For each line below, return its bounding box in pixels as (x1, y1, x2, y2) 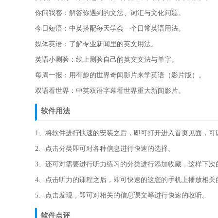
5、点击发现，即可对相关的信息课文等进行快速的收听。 (35, 192, 209, 199)
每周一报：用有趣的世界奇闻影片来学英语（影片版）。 (35, 72, 205, 79)
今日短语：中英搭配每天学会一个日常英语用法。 (35, 25, 185, 32)
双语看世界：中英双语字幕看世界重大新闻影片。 (35, 87, 185, 94)
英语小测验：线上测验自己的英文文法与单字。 (35, 56, 178, 63)
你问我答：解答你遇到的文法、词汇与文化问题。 (35, 9, 185, 17)
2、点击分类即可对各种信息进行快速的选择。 (35, 145, 175, 152)
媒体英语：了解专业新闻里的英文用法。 (35, 40, 158, 48)
